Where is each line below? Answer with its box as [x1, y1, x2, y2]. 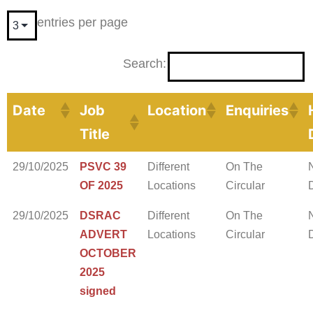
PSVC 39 [80, 161, 126, 173]
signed [80, 285, 116, 298]
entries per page [37, 15, 128, 29]
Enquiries [226, 102, 289, 119]
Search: [123, 56, 166, 71]
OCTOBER [80, 247, 136, 260]
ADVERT [80, 228, 127, 241]
